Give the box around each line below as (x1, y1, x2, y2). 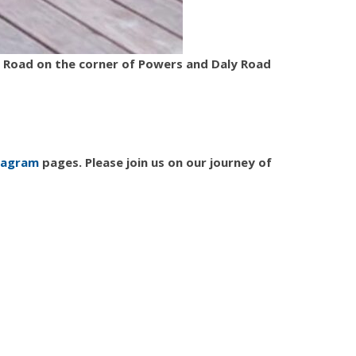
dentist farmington (140, 231, 235, 246)
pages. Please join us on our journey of (39, 154, 272, 170)
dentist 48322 (51, 231, 121, 246)
